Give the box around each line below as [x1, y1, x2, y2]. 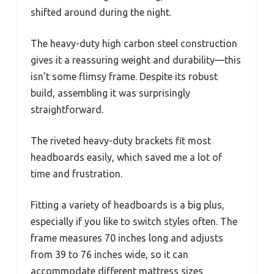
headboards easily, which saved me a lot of [31, 151, 222, 163]
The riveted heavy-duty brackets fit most [31, 135, 211, 146]
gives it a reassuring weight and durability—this [31, 54, 241, 65]
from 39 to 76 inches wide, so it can [31, 248, 188, 260]
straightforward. [31, 103, 103, 115]
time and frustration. [31, 168, 122, 179]
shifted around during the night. [31, 6, 171, 18]
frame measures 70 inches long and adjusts [31, 232, 223, 243]
